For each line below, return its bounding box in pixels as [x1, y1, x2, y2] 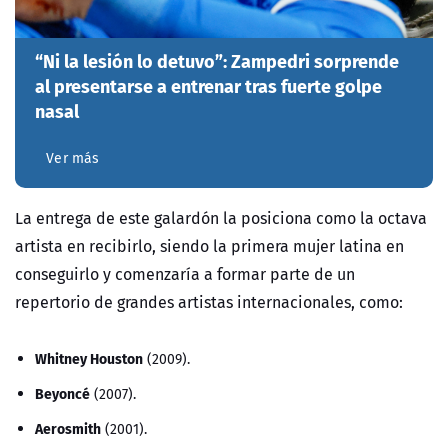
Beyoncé [35, 382, 90, 405]
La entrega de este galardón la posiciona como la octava [15, 206, 427, 231]
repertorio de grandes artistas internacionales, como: [15, 290, 407, 315]
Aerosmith [35, 417, 101, 440]
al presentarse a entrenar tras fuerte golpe [35, 72, 382, 100]
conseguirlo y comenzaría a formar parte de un [15, 262, 355, 287]
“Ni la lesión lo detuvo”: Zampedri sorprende [35, 47, 399, 75]
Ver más [46, 148, 100, 169]
